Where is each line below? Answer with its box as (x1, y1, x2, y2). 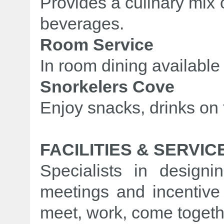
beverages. (40, 14, 124, 33)
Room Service (40, 35, 153, 54)
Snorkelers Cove (40, 77, 174, 96)
